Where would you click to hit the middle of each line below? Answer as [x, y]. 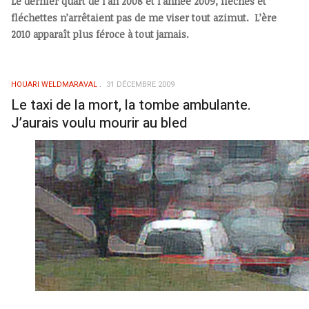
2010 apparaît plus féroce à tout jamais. [100, 34]
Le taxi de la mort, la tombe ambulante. [131, 105]
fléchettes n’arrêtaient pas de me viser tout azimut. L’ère [144, 17]
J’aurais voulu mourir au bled [99, 123]
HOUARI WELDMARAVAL [54, 84]
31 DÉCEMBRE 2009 [140, 84]
